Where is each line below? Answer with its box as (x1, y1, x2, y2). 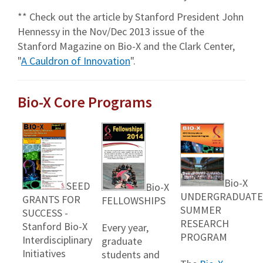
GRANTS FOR (22, 193, 80, 207)
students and (102, 248, 160, 262)
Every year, (102, 221, 149, 235)
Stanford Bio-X (22, 220, 87, 234)
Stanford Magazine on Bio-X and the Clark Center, (18, 39, 235, 53)
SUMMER (180, 203, 221, 217)
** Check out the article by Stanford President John (18, 10, 244, 24)
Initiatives (22, 247, 66, 261)
